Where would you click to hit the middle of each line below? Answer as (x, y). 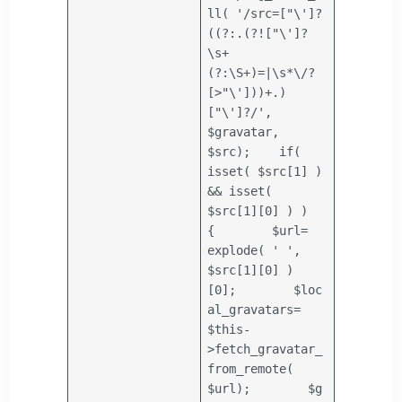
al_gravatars (251, 309)
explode (233, 250)
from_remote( (251, 368)
